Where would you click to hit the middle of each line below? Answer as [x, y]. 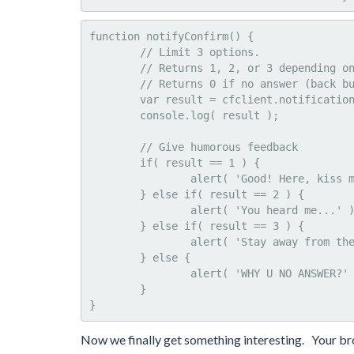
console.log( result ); [115, 115]
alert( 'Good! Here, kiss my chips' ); [140, 179]
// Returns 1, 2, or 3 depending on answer [115, 68]
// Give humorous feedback [115, 147]
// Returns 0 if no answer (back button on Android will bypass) [115, 84]
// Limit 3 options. [115, 52]
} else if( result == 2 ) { [115, 194]
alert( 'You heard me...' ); [140, 210]
